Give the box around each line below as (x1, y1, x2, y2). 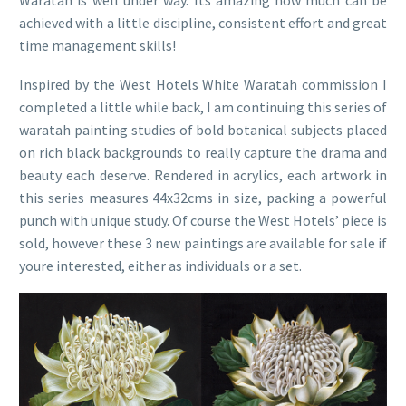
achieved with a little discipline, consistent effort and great (19, 14, 387, 33)
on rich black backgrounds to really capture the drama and (19, 142, 387, 161)
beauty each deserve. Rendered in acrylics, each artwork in (19, 165, 387, 184)
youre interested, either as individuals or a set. (19, 256, 302, 275)
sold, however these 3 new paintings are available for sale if (19, 233, 387, 252)
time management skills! (19, 36, 176, 55)
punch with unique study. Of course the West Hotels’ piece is (19, 210, 387, 229)
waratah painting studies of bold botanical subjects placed (19, 120, 387, 139)
